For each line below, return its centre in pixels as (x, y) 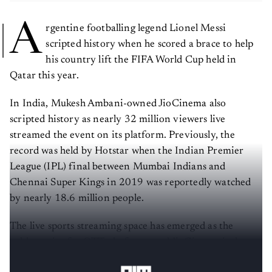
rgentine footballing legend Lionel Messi (136, 24)
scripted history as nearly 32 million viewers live (118, 115)
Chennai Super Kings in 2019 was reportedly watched (131, 178)
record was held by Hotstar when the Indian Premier (127, 147)
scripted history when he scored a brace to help (150, 40)
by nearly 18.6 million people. (80, 194)
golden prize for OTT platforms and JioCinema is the (128, 238)
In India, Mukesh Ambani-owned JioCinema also (118, 100)
